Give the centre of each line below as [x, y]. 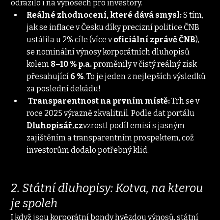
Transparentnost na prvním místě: [99, 101]
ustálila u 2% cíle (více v [70, 39]
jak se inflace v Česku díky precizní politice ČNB [114, 27]
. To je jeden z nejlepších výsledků [146, 76]
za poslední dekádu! [64, 88]
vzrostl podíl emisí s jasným [135, 125]
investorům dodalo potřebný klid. [88, 150]
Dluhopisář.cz [55, 125]
